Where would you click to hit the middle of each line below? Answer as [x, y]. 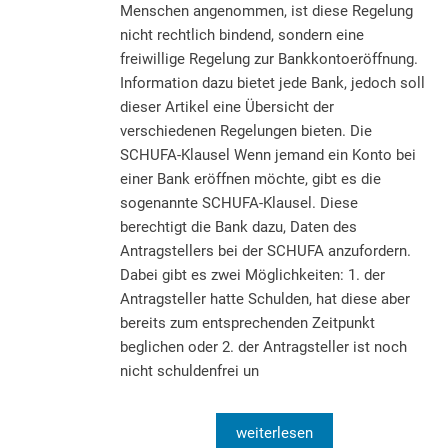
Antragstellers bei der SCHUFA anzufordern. [265, 250]
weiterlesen [274, 432]
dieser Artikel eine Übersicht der [227, 106]
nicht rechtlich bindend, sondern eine [242, 34]
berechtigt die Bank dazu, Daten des [238, 226]
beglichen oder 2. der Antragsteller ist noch [263, 346]
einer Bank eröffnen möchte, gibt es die [250, 178]
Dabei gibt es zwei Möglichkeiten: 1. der [252, 274]
